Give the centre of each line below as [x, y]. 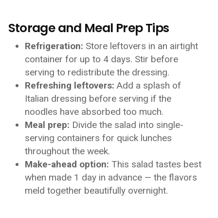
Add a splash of [148, 85]
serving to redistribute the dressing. [97, 72]
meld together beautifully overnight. [97, 191]
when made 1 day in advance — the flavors [111, 177]
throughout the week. [68, 151]
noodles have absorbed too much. [94, 112]
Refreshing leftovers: [70, 85]
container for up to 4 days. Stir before [102, 59]
